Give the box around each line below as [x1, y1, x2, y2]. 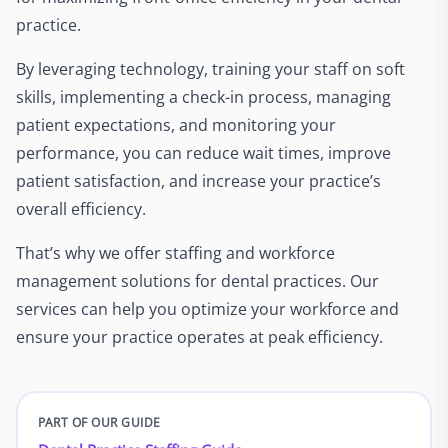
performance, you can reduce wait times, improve [16, 142, 391, 164]
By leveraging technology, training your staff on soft [16, 58, 405, 80]
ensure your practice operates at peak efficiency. [16, 326, 383, 348]
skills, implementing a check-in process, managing [16, 86, 391, 108]
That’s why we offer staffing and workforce [16, 242, 335, 264]
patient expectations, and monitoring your [16, 114, 336, 136]
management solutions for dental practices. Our [16, 270, 379, 292]
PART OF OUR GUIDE [37, 413, 161, 431]
